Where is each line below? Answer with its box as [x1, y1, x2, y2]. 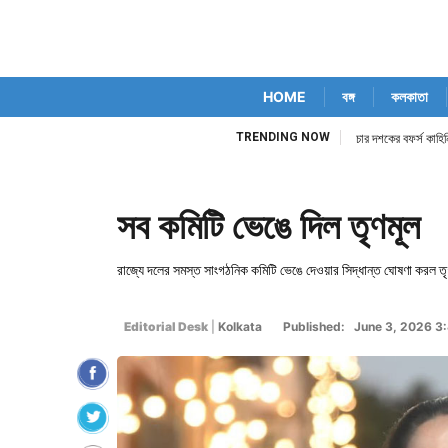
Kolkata [218, 319, 262, 334]
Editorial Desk [122, 319, 208, 334]
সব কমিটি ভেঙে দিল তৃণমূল [117, 206, 420, 248]
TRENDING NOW [236, 130, 330, 144]
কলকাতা [391, 88, 428, 105]
